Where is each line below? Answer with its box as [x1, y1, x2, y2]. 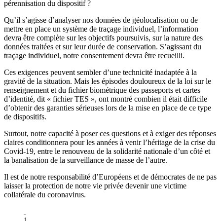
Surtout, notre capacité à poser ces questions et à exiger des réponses [4, 129, 216, 138]
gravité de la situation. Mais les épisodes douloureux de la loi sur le [4, 77, 211, 86]
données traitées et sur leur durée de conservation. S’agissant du [4, 42, 201, 51]
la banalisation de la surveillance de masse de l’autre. [4, 156, 167, 165]
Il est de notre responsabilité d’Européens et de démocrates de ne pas [4, 173, 217, 182]
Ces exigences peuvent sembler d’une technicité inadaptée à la [4, 68, 197, 77]
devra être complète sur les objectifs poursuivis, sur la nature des [4, 34, 203, 42]
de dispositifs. [4, 112, 46, 121]
